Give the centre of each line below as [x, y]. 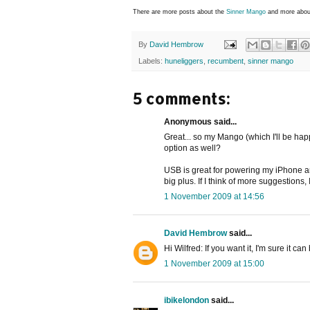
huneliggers [184, 61]
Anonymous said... [200, 122]
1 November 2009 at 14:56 [214, 197]
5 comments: [181, 99]
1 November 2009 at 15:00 [214, 264]
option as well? [192, 148]
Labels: [152, 61]
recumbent [226, 61]
